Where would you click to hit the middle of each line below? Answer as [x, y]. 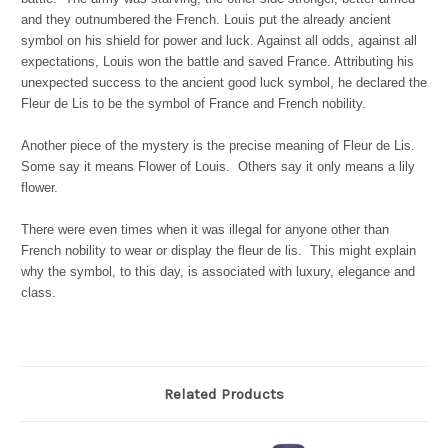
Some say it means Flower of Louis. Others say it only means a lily [218, 167]
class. [40, 293]
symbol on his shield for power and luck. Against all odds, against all [219, 41]
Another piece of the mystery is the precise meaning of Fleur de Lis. [218, 146]
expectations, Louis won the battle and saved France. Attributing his [217, 62]
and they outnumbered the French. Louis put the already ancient [206, 20]
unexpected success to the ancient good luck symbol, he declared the [224, 83]
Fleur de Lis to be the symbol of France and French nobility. [197, 104]
